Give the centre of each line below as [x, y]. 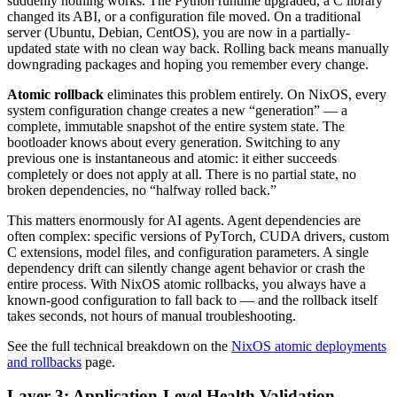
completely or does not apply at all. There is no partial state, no [182, 174]
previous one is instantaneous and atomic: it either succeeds [172, 158]
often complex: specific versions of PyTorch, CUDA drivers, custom [198, 236]
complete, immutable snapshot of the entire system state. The [176, 126]
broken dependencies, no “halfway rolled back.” [142, 190]
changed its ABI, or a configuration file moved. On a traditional [184, 16]
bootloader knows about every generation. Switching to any [174, 142]
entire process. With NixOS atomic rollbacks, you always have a [187, 284]
